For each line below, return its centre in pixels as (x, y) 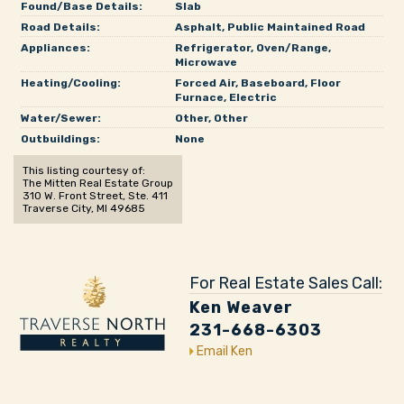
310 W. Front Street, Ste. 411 (95, 196)
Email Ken (223, 351)
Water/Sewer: (61, 118)
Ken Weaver (241, 308)
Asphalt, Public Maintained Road (270, 27)
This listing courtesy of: (84, 170)
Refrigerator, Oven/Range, (252, 48)
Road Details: (60, 27)
